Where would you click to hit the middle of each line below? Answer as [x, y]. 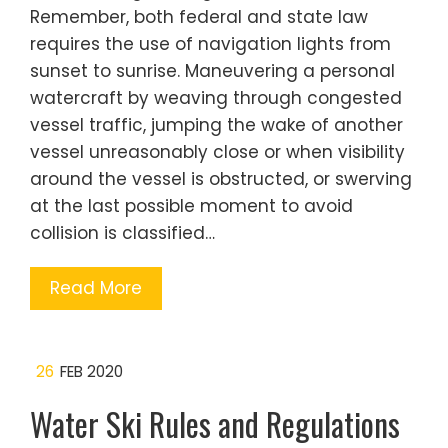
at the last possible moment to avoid [191, 205]
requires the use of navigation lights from [210, 43]
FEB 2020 [91, 371]
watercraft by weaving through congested [216, 97]
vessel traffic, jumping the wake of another [216, 124]
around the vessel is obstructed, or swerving [221, 178]
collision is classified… [122, 232]
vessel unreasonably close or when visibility [217, 151]
